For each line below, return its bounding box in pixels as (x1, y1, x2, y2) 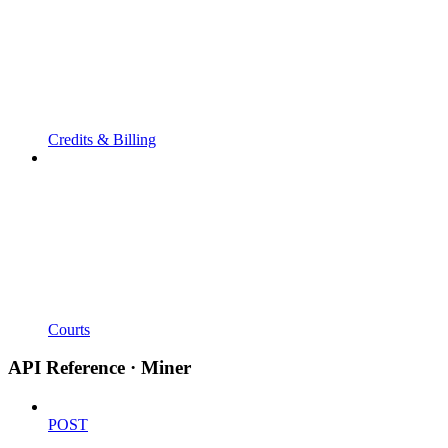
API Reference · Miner (8, 357, 191, 379)
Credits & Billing (48, 130, 156, 148)
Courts (48, 320, 90, 338)
